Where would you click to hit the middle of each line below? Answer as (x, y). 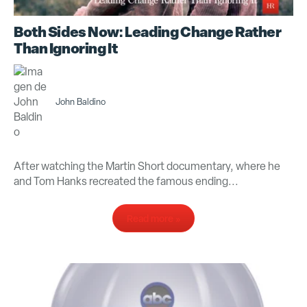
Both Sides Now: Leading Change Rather (148, 32)
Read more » (153, 218)
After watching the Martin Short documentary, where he (147, 166)
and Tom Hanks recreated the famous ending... (126, 181)
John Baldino (81, 101)
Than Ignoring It (66, 48)
